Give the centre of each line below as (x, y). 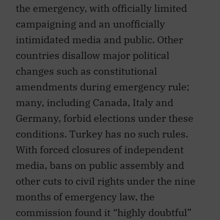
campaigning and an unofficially (90, 19)
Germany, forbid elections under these (105, 113)
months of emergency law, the (85, 192)
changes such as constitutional (86, 66)
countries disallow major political (93, 50)
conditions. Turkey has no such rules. (102, 129)
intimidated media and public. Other (99, 34)
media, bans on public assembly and (100, 160)
